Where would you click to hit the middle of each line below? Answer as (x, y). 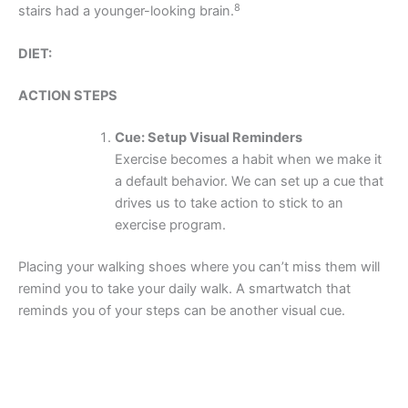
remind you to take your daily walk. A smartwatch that (184, 289)
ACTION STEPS (68, 96)
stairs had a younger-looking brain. (126, 11)
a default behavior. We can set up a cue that (249, 182)
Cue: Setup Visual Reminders (208, 138)
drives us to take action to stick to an (229, 204)
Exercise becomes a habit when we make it (248, 160)
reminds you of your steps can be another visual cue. (184, 311)
